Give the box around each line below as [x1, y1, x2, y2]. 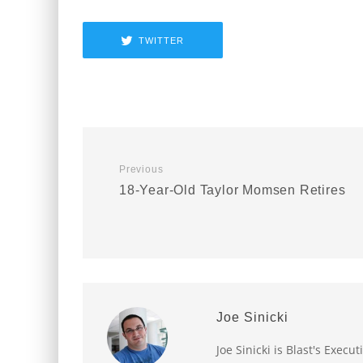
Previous [119, 164, 164, 175]
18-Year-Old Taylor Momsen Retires [119, 183, 346, 197]
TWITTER [139, 35, 185, 45]
